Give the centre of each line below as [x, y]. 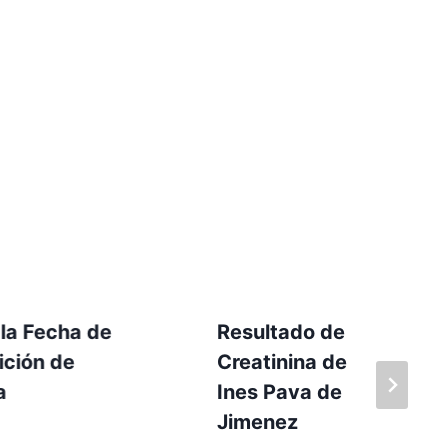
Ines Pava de [279, 391]
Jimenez [257, 421]
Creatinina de [281, 361]
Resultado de [280, 331]
